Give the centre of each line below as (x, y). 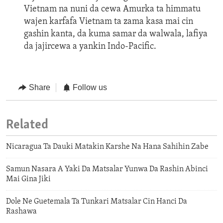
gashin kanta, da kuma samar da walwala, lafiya (116, 34)
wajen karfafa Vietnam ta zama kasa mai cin (109, 22)
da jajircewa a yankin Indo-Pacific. (90, 47)
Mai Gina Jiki (28, 179)
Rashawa (21, 212)
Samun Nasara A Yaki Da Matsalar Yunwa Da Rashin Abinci (107, 169)
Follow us (90, 88)
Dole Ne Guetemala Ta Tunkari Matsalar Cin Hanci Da (97, 202)
